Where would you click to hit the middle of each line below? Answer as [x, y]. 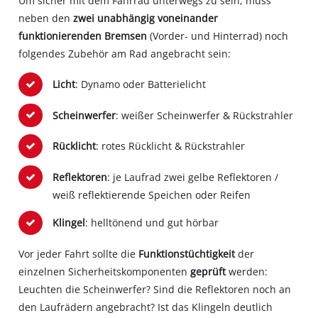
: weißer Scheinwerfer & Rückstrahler [204, 115]
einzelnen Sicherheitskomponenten [105, 271]
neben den [46, 18]
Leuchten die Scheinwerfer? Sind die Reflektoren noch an [155, 289]
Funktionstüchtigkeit [188, 253]
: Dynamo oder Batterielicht [140, 84]
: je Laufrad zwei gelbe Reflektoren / [192, 177]
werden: [248, 271]
